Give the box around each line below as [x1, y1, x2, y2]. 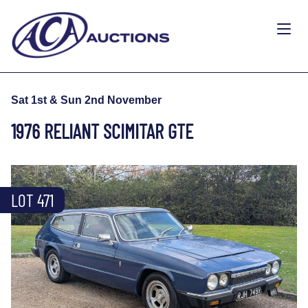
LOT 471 [11, 189, 54, 210]
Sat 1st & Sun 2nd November [11, 93, 162, 106]
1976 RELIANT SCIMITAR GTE [11, 118, 193, 143]
